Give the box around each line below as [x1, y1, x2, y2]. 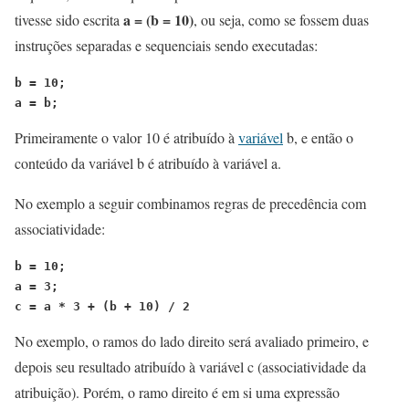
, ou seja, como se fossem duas [194, 9, 369, 29]
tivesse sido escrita [15, 9, 120, 29]
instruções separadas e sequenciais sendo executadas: [15, 35, 318, 55]
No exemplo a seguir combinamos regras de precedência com [15, 193, 366, 213]
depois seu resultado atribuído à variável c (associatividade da [15, 356, 366, 376]
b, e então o [283, 127, 353, 147]
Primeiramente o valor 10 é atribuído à [15, 127, 238, 147]
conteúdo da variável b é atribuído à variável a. [15, 152, 281, 173]
